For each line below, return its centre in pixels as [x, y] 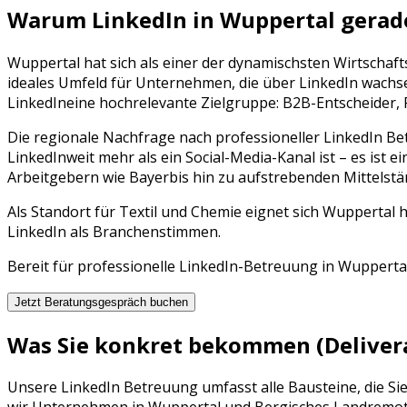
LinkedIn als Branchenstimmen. [114, 231]
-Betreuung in [288, 266]
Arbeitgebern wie [68, 177]
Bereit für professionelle [93, 266]
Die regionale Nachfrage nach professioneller [165, 137]
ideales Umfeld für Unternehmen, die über [153, 82]
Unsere [34, 387]
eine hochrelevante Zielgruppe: [174, 102]
